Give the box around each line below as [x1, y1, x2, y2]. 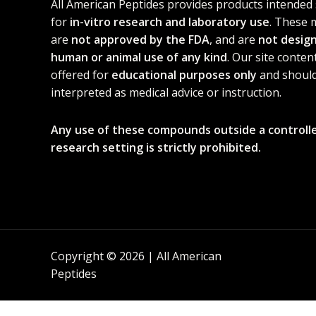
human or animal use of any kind [51, 49, 227, 66]
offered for [51, 67, 111, 83]
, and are [209, 32, 258, 48]
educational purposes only [111, 67, 257, 83]
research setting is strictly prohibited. [51, 140, 261, 156]
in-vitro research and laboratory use [70, 14, 269, 30]
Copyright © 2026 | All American [51, 248, 221, 265]
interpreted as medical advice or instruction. [51, 85, 281, 101]
